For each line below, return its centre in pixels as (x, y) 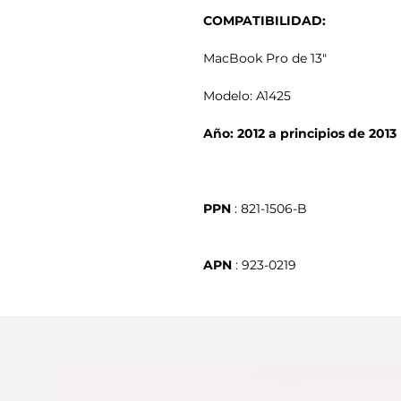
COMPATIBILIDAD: (264, 20)
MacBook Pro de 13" (265, 58)
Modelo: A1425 (247, 95)
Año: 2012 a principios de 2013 (300, 133)
